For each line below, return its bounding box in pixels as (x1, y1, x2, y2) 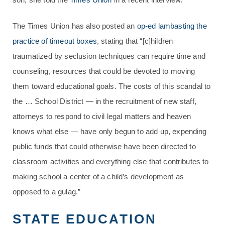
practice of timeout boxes (13, 37, 97, 45)
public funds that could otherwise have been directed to (13, 142, 196, 151)
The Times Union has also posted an (13, 22, 137, 30)
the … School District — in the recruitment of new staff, (13, 97, 196, 105)
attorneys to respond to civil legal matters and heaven (13, 112, 191, 121)
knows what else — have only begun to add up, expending (13, 127, 207, 136)
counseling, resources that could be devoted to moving (13, 67, 195, 75)
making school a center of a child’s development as (13, 172, 184, 181)
